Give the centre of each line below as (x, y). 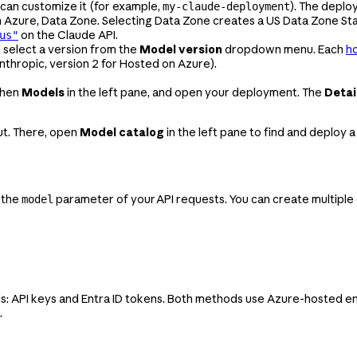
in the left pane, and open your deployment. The (194, 92)
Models (43, 92)
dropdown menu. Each (284, 49)
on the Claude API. (68, 35)
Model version (181, 49)
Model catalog (122, 132)
